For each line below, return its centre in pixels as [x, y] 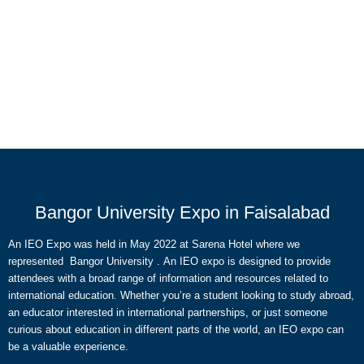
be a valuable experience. [68, 347]
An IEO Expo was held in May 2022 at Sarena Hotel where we [154, 244]
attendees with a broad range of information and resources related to [168, 278]
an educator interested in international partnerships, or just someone [168, 312]
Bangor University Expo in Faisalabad [182, 212]
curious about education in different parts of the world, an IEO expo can [176, 329]
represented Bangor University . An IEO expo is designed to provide [169, 261]
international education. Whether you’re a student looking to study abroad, [181, 295]
